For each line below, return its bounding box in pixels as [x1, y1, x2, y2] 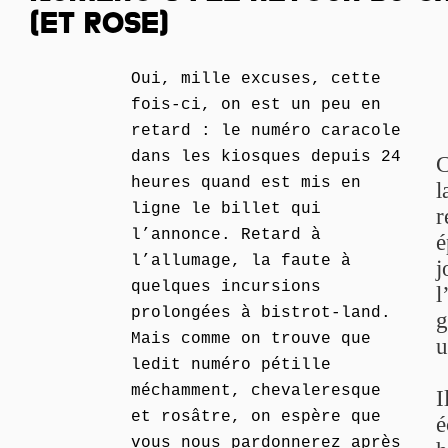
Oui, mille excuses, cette [131, 70, 381, 88]
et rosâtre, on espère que [131, 408, 381, 426]
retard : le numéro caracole [131, 122, 401, 140]
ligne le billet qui [131, 200, 321, 218]
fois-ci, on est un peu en [131, 96, 381, 114]
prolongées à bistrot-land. [131, 304, 391, 322]
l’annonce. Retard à [131, 226, 321, 244]
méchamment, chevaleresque [131, 382, 381, 400]
